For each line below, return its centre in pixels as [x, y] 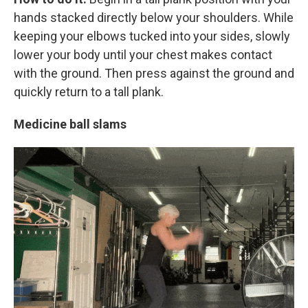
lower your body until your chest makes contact [143, 55]
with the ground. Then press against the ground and [154, 73]
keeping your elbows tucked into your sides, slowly [152, 36]
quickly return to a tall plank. [89, 92]
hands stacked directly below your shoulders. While [154, 18]
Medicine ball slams [70, 124]
